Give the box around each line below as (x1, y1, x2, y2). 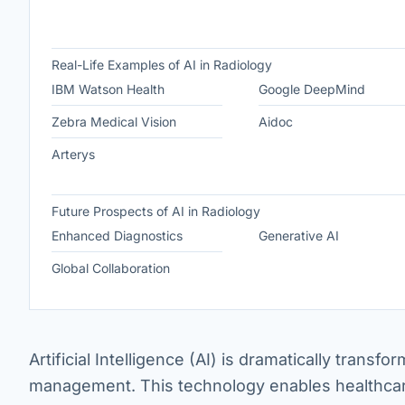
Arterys (52, 146, 95, 162)
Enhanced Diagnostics (52, 228, 183, 243)
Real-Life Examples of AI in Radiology (52, 57, 272, 72)
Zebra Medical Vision (52, 114, 176, 129)
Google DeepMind (258, 81, 365, 97)
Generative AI (258, 228, 339, 243)
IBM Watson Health (52, 81, 165, 97)
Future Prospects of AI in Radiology (52, 203, 260, 219)
